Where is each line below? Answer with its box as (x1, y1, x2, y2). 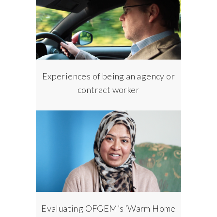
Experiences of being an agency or (42, 70, 175, 81)
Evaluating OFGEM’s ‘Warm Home (41, 203, 176, 214)
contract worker (77, 84, 139, 95)
